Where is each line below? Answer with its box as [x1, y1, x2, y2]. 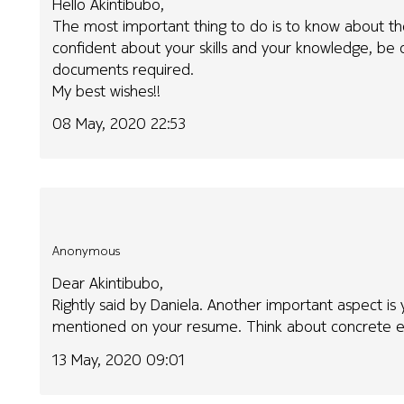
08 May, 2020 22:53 [52, 112, 187, 135]
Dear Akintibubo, [52, 271, 164, 295]
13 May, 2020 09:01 [52, 348, 187, 372]
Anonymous [52, 241, 121, 260]
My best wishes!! [52, 78, 161, 102]
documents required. [52, 57, 195, 80]
